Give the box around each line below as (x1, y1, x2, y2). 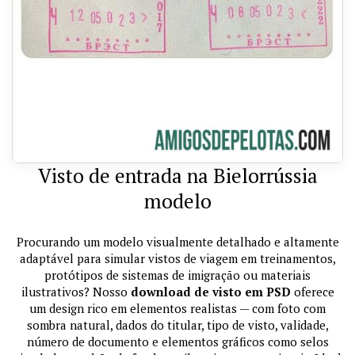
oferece (290, 284, 334, 300)
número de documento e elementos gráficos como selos (26, 334, 329, 350)
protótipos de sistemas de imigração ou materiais (44, 267, 311, 284)
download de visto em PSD (130, 284, 291, 300)
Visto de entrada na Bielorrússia (37, 162, 318, 189)
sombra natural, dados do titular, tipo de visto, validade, (26, 317, 329, 334)
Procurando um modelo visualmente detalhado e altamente (16, 234, 339, 250)
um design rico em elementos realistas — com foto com (29, 300, 326, 317)
